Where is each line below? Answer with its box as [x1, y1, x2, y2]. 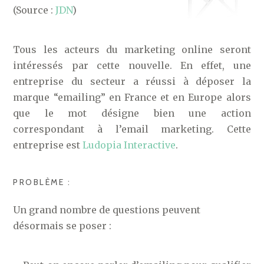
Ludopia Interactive [82, 139, 176, 151]
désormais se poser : [13, 220, 112, 232]
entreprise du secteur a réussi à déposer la [13, 75, 251, 87]
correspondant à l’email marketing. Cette [13, 123, 251, 135]
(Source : [13, 4, 56, 16]
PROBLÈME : [13, 177, 71, 187]
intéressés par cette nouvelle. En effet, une [13, 60, 251, 71]
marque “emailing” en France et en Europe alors [13, 91, 251, 103]
